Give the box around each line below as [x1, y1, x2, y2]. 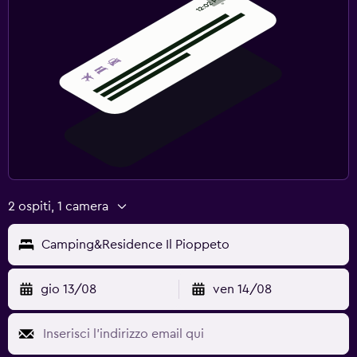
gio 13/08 [41, 282, 96, 296]
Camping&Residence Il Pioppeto [41, 237, 229, 251]
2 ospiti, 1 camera [8, 199, 108, 213]
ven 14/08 [212, 282, 272, 296]
